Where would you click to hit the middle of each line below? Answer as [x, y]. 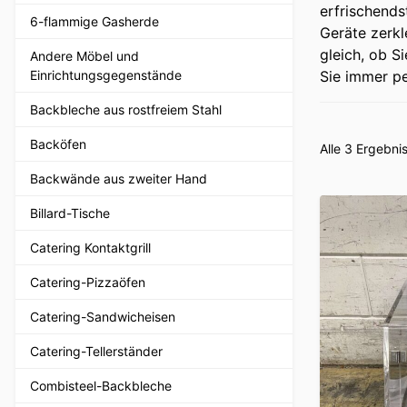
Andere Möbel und [84, 55]
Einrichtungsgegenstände [106, 74]
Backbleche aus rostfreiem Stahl [126, 109]
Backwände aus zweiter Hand [119, 178]
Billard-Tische [70, 213]
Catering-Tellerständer [96, 351]
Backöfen [58, 144]
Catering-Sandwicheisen [103, 316]
